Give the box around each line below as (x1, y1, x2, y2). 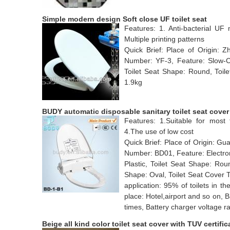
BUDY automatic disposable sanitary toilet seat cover (42, 107, 229, 116)
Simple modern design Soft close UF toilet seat (42, 15, 207, 23)
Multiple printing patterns (124, 35, 204, 43)
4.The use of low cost (124, 127, 194, 136)
